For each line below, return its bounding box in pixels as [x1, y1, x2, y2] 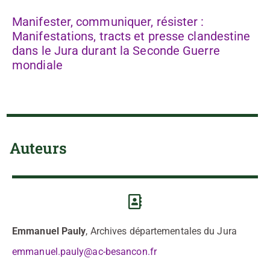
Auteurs [10, 138, 67, 159]
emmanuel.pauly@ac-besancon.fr [12, 246, 157, 258]
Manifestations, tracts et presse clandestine [12, 29, 251, 44]
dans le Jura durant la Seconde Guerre [12, 43, 220, 58]
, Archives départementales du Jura [86, 225, 237, 237]
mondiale [12, 58, 63, 73]
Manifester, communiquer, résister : [12, 14, 204, 30]
